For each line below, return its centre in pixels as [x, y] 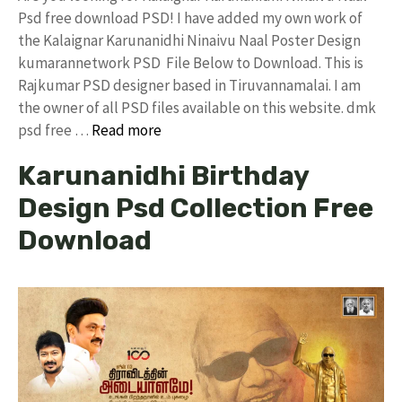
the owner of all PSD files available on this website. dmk [197, 107]
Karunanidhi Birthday [163, 175]
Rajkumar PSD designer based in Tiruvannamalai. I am [189, 85]
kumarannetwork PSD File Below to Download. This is [191, 62]
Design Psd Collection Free [196, 208]
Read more [127, 130]
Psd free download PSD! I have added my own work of [190, 17]
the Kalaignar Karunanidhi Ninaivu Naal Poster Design [189, 40]
